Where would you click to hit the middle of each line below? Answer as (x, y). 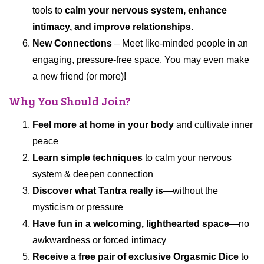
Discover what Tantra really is (98, 191)
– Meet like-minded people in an (180, 44)
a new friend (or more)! (79, 77)
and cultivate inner (213, 125)
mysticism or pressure (78, 207)
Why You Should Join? (70, 101)
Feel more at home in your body (103, 125)
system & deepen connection (93, 174)
